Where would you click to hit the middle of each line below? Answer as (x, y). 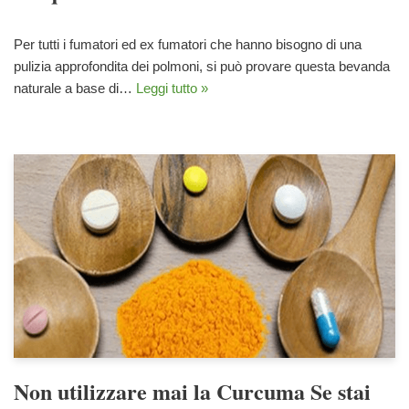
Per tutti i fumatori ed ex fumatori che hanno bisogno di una (188, 44)
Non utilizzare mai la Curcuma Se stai (192, 391)
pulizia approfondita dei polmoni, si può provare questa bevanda (202, 66)
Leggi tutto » (172, 88)
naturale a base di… (75, 88)
